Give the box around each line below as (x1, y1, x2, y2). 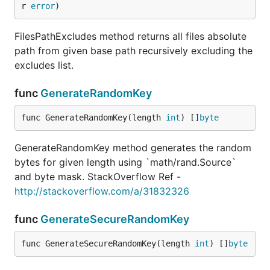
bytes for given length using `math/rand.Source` (14, 156, 236, 168)
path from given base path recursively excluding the (14, 45, 253, 57)
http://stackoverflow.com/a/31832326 (14, 185, 189, 197)
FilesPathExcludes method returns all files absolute (14, 30, 246, 42)
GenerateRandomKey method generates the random (14, 142, 251, 154)
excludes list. (14, 59, 74, 71)
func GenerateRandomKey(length (21, 113, 166, 122)
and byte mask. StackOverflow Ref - (14, 171, 181, 183)
